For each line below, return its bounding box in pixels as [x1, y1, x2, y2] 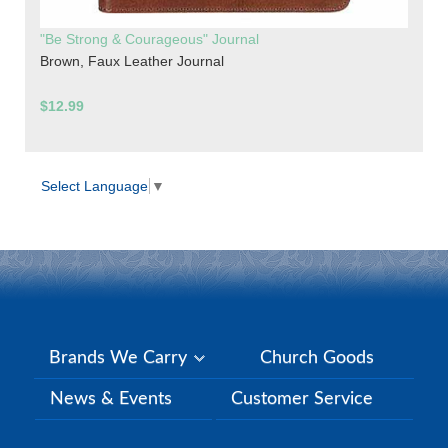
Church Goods [260, 348, 374, 367]
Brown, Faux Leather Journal [40, 53, 224, 70]
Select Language [41, 178, 148, 195]
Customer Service [231, 389, 373, 408]
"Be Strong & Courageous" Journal [40, 31, 259, 48]
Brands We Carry [49, 348, 192, 367]
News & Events [50, 389, 172, 408]
